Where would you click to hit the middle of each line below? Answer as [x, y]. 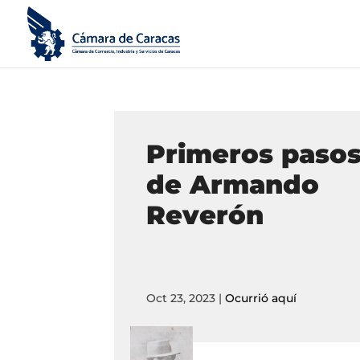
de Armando [233, 184]
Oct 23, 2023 [181, 298]
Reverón [205, 215]
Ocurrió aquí [261, 298]
